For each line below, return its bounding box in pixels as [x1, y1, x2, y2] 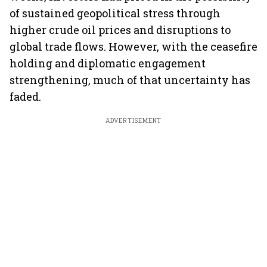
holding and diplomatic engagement [10, 56, 206, 70]
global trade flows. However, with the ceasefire [10, 39, 257, 54]
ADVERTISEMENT [105, 117, 162, 125]
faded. [10, 89, 41, 104]
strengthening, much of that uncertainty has [10, 73, 250, 87]
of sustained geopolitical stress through [10, 6, 221, 20]
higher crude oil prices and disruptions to [10, 23, 231, 37]
